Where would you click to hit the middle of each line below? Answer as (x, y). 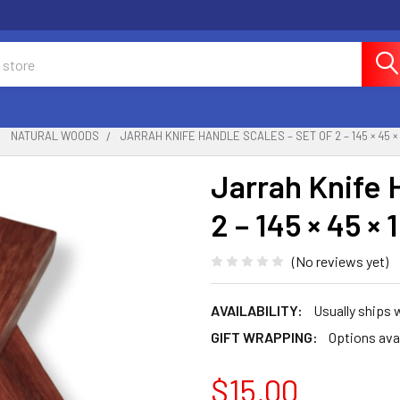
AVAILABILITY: (257, 310)
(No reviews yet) (340, 261)
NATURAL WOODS (55, 136)
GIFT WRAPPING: (264, 337)
